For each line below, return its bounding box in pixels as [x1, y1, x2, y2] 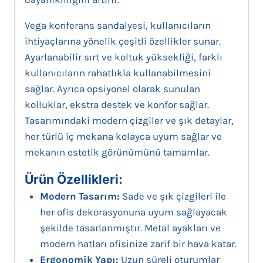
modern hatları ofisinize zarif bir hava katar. [39, 237, 237, 249]
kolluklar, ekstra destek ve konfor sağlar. [25, 98, 209, 110]
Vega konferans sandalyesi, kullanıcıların [25, 19, 211, 31]
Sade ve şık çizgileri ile [119, 190, 226, 202]
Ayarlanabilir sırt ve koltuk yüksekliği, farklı [25, 50, 222, 63]
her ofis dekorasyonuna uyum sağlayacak [39, 205, 227, 218]
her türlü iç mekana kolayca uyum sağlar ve [25, 130, 222, 142]
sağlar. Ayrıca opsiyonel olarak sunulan [25, 82, 200, 95]
